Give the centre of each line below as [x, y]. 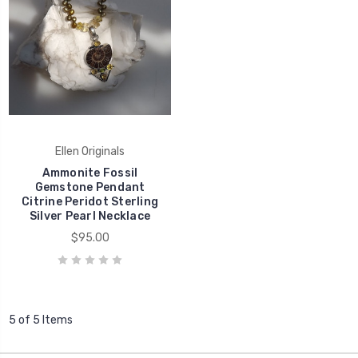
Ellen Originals [90, 151]
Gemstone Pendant [90, 187]
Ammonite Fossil [90, 173]
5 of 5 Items [41, 320]
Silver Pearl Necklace [90, 216]
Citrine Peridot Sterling [90, 201]
